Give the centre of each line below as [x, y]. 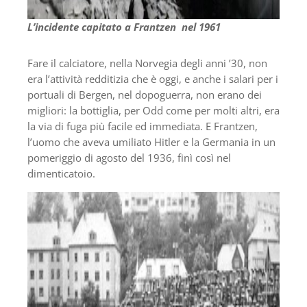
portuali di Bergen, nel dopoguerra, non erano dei [145, 95]
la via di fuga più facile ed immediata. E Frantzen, [143, 126]
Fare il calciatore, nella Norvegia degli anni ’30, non [147, 63]
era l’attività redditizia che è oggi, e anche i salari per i [153, 79]
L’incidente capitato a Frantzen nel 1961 [124, 27]
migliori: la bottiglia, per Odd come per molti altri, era [153, 111]
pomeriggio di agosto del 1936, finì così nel [129, 158]
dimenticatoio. [61, 174]
